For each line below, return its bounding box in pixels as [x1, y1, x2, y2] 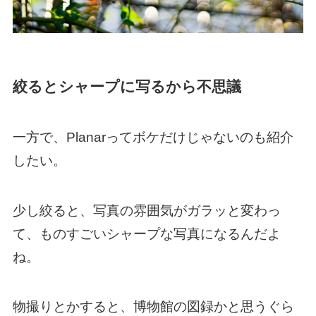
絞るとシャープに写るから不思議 [12, 78, 241, 95]
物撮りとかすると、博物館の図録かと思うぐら [12, 299, 294, 315]
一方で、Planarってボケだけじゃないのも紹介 [12, 130, 293, 145]
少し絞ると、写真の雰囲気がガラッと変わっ [12, 202, 281, 218]
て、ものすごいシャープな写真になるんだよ [12, 226, 281, 241]
